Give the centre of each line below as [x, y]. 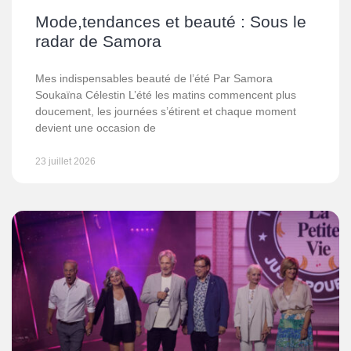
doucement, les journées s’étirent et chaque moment [166, 111]
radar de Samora [98, 41]
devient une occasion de [96, 128]
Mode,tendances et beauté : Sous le [171, 22]
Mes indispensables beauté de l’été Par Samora [154, 78]
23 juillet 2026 [65, 161]
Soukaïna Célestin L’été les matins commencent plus [166, 95]
